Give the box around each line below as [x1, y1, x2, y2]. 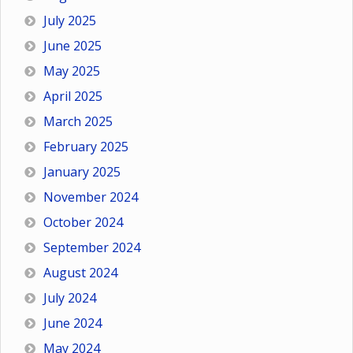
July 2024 [43, 289, 96, 307]
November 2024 [43, 188, 138, 206]
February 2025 [43, 138, 128, 156]
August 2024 [43, 264, 117, 282]
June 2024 [43, 314, 102, 333]
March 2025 [43, 113, 113, 131]
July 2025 [43, 12, 96, 30]
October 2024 [43, 214, 123, 232]
